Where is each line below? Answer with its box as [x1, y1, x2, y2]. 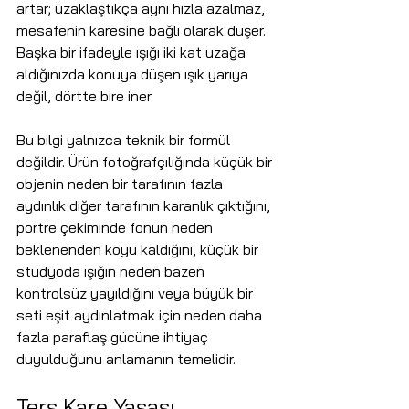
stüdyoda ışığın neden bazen [16, 262, 208, 281]
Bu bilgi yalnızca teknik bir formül [16, 131, 234, 150]
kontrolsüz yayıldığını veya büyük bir [16, 284, 257, 303]
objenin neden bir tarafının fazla [16, 174, 226, 194]
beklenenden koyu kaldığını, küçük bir [16, 240, 262, 259]
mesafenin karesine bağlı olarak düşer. [16, 21, 269, 40]
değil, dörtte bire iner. [16, 87, 153, 106]
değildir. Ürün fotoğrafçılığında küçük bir [16, 152, 276, 172]
